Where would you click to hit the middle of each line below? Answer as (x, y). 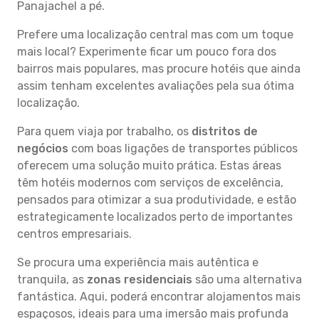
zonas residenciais (140, 279)
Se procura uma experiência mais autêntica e (138, 262)
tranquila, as (52, 279)
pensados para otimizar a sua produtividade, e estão (157, 200)
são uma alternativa (247, 279)
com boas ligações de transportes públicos (183, 148)
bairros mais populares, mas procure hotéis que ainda (159, 69)
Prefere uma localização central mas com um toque (155, 35)
